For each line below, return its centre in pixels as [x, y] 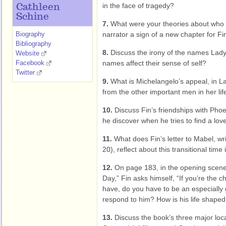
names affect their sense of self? [154, 63]
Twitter [25, 72]
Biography [30, 34]
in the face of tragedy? [138, 6]
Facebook [30, 63]
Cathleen [38, 8]
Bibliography [34, 44]
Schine [33, 17]
